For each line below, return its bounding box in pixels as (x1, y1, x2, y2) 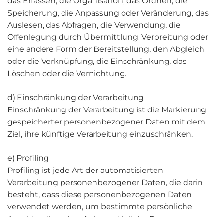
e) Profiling (7, 154, 49, 163)
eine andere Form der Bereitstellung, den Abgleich (7, 45, 204, 54)
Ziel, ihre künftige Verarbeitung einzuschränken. (7, 129, 193, 139)
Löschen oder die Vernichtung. (7, 69, 126, 78)
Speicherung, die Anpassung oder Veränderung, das (7, 8, 209, 17)
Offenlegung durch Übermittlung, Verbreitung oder (7, 32, 208, 42)
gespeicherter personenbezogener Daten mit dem (7, 117, 205, 126)
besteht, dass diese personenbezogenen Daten (7, 190, 192, 199)
